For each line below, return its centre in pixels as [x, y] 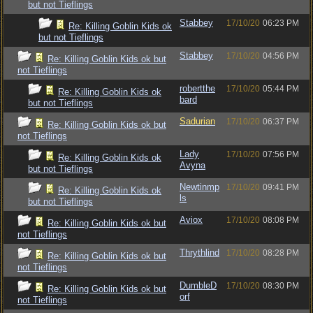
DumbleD [198, 285]
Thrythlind [199, 253]
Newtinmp [199, 187]
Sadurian [197, 121]
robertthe [197, 88]
